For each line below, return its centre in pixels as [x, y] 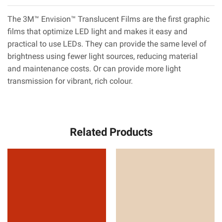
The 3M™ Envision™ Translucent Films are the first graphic [109, 19]
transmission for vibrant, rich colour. [70, 81]
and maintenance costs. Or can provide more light [94, 69]
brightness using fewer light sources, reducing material [103, 56]
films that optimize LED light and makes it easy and [97, 32]
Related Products [111, 132]
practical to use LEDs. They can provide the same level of [107, 44]
